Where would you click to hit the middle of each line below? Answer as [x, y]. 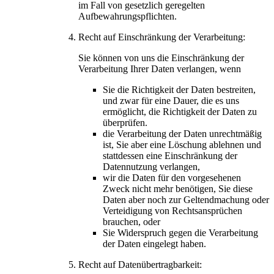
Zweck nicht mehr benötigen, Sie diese [178, 188]
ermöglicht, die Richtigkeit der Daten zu [180, 111]
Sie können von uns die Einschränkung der [161, 57]
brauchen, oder [131, 221]
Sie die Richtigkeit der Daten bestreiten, [179, 89]
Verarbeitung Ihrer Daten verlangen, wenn [160, 68]
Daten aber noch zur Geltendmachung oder [186, 199]
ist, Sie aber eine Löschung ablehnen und [182, 144]
